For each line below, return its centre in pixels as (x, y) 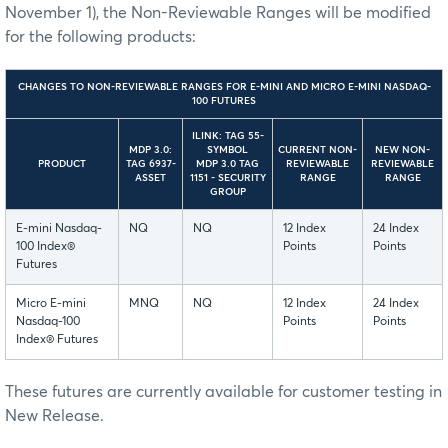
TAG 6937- (150, 163)
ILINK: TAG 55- (227, 135)
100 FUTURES (224, 100)
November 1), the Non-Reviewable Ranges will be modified (218, 12)
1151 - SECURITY (227, 177)
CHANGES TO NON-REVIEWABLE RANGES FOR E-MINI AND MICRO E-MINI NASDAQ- (224, 86)
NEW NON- (402, 149)
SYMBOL (227, 149)
